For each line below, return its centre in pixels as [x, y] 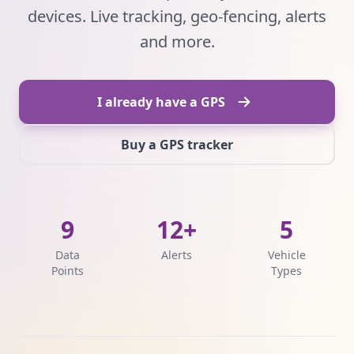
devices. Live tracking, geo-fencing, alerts [177, 16]
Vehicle [286, 255]
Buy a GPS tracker [177, 145]
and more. [177, 41]
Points [67, 271]
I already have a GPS [161, 102]
